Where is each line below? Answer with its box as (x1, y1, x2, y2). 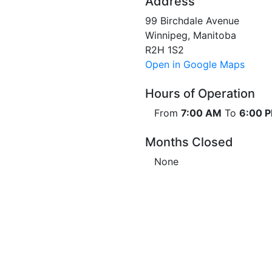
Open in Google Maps (145, 58, 245, 70)
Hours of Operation (145, 86, 255, 101)
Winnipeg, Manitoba (145, 29, 236, 41)
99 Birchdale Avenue (145, 15, 239, 27)
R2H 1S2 (145, 44, 184, 56)
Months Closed (145, 135, 233, 149)
